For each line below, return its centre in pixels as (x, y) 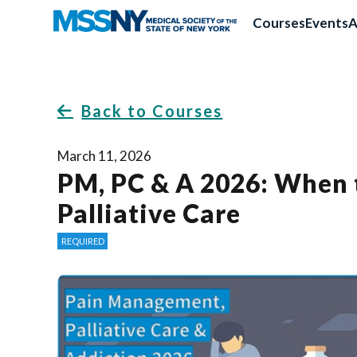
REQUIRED (82, 241)
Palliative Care (149, 214)
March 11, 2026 (104, 155)
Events (327, 22)
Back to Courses (152, 111)
